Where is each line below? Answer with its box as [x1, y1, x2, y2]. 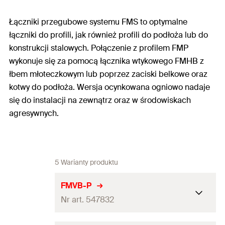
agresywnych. [9, 108, 59, 119]
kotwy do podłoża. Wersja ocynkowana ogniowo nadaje [9, 82, 210, 92]
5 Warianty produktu [55, 158, 118, 167]
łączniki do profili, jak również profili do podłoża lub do [9, 30, 208, 40]
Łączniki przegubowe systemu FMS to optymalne [9, 17, 187, 27]
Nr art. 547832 [61, 194, 114, 205]
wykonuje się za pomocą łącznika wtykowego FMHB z [9, 56, 204, 66]
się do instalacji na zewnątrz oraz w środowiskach [9, 95, 191, 105]
